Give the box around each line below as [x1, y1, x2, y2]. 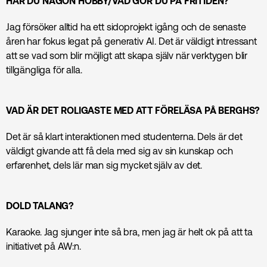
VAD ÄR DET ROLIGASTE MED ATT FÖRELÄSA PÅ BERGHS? [6, 104, 260, 116]
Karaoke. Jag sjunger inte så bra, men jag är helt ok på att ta [6, 226, 253, 237]
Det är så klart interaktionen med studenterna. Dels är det [6, 131, 243, 142]
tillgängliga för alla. [6, 64, 82, 75]
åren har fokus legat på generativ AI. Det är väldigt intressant [6, 35, 257, 46]
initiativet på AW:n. [6, 240, 81, 252]
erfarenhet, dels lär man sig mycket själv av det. [6, 159, 203, 170]
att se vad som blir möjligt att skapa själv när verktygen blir [6, 49, 248, 61]
